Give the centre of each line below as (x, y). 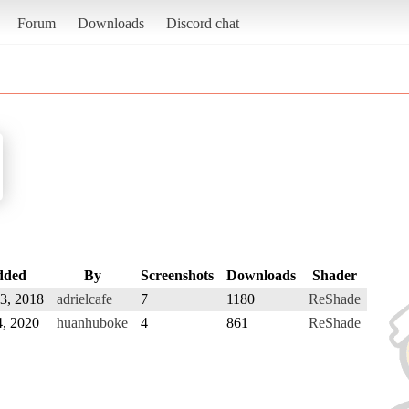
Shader (335, 275)
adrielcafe (84, 299)
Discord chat (202, 23)
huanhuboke (92, 322)
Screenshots (177, 275)
